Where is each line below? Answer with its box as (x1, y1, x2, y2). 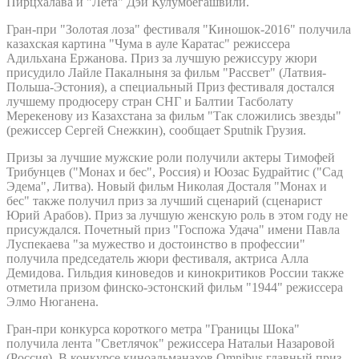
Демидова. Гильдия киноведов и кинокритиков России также (6, 265, 344, 280)
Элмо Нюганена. (6, 294, 99, 309)
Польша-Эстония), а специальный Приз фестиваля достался (6, 79, 334, 94)
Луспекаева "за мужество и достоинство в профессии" (6, 236, 305, 251)
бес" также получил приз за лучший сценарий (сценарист (6, 193, 322, 208)
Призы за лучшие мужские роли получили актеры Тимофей (6, 150, 335, 164)
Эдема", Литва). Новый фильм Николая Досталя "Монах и (6, 179, 327, 193)
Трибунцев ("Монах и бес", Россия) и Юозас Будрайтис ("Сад (6, 164, 343, 179)
